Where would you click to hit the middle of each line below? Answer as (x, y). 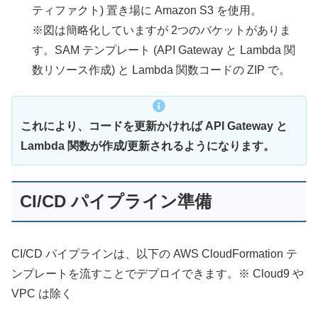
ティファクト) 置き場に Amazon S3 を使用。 (147, 10)
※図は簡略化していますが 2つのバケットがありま (162, 30)
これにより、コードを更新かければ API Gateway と (154, 126)
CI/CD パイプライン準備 (116, 202)
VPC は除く (42, 293)
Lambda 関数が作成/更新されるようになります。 (148, 146)
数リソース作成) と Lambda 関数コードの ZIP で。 (161, 70)
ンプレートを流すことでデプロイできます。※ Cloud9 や (158, 273)
